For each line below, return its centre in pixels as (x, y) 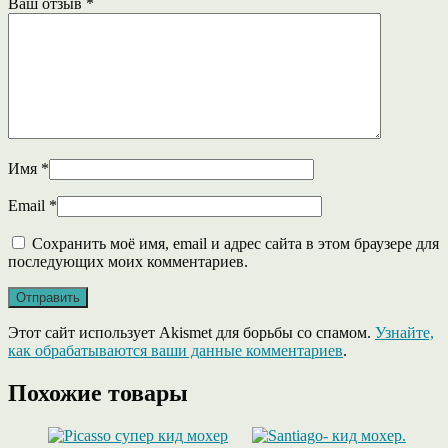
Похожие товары (98, 393)
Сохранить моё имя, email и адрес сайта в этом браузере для (235, 244)
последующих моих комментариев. (128, 262)
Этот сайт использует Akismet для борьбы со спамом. (191, 333)
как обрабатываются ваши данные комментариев (175, 351)
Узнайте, (404, 333)
